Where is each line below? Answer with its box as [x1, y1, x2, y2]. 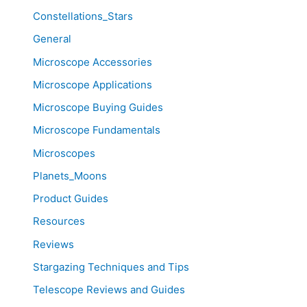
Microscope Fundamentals [33, 123, 160, 137]
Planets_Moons [33, 169, 107, 182]
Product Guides [33, 192, 108, 206]
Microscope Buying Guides [33, 101, 163, 114]
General [33, 32, 71, 46]
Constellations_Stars [33, 10, 133, 23]
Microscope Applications [33, 77, 152, 91]
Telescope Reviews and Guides [33, 283, 185, 297]
